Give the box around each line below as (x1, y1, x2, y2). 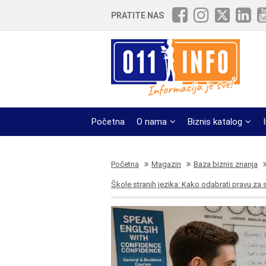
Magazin (151, 160, 181, 169)
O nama (136, 116, 167, 127)
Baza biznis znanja (194, 160, 258, 169)
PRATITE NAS (111, 10, 164, 20)
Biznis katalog (187, 116, 242, 127)
